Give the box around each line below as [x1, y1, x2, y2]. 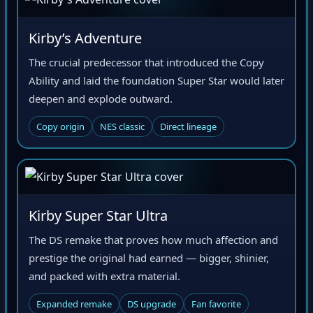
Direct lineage [160, 122, 217, 136]
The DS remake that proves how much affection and [29, 235, 278, 249]
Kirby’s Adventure [29, 31, 142, 50]
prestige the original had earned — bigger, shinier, [29, 253, 269, 268]
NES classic [100, 122, 145, 136]
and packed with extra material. [29, 271, 180, 286]
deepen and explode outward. [29, 94, 173, 108]
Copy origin [36, 122, 85, 136]
